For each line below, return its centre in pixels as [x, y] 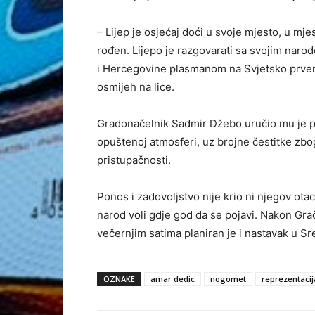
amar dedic [173, 279]
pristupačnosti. [134, 160]
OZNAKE [119, 279]
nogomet [228, 279]
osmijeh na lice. [136, 87]
